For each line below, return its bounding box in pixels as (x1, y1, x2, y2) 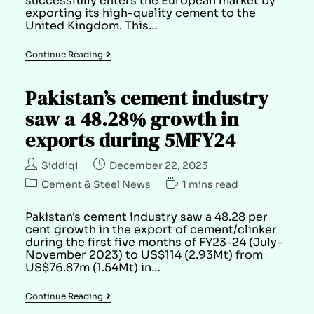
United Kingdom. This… (25, 18, 158, 33)
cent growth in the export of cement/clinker (25, 221, 277, 237)
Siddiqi (41, 158, 78, 172)
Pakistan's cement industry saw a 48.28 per (25, 209, 268, 224)
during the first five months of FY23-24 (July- (25, 234, 282, 250)
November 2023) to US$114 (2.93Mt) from (25, 247, 263, 262)
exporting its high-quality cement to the (25, 5, 256, 20)
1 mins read (182, 177, 238, 191)
